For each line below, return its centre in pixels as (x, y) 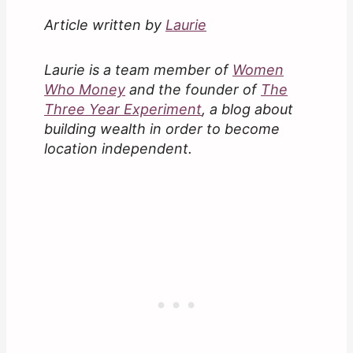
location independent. (118, 149)
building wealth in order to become (162, 129)
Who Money (85, 90)
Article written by (105, 25)
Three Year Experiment (123, 110)
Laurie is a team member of (138, 70)
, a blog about (247, 110)
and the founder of (193, 90)
